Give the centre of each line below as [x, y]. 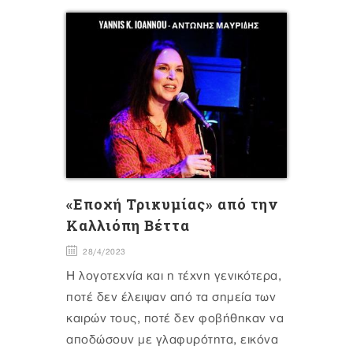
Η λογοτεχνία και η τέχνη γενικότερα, [174, 277]
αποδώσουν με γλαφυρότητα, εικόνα [172, 340]
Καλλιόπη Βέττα [128, 226]
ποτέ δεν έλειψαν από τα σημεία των [171, 298]
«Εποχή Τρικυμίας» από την [172, 204]
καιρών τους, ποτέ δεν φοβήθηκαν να [175, 319]
